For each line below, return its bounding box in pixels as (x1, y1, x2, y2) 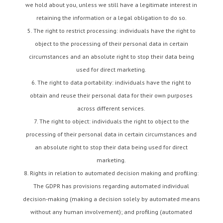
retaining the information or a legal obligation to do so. (36, 14, 187, 21)
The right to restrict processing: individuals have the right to (33, 27, 196, 34)
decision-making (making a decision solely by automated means (22, 195, 200, 203)
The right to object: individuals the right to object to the (39, 117, 189, 125)
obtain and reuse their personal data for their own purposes (30, 92, 193, 99)
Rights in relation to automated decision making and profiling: (30, 169, 199, 177)
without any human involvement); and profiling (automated (30, 208, 193, 216)
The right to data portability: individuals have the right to (37, 79, 192, 86)
